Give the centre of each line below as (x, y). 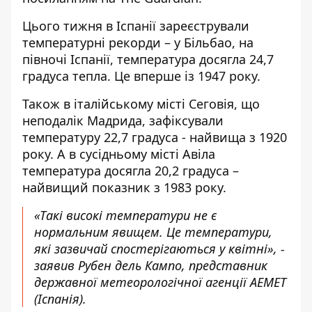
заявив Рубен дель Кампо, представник (151, 265)
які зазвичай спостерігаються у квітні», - (159, 249)
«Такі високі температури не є (125, 215)
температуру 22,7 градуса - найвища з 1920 (155, 137)
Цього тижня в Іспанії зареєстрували (136, 26)
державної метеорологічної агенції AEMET (160, 282)
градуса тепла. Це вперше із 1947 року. (141, 76)
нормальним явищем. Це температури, (153, 232)
